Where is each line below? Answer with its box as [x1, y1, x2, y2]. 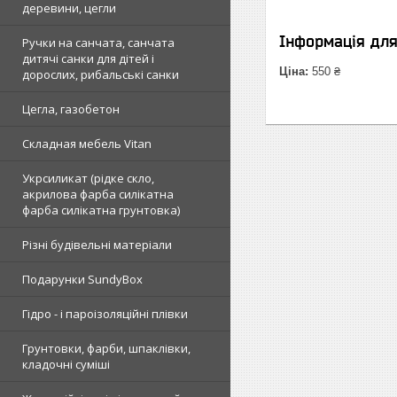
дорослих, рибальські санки [22, 66, 179, 82]
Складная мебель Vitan [22, 136, 152, 152]
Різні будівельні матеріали [22, 237, 172, 253]
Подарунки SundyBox [22, 271, 143, 287]
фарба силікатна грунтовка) [22, 202, 180, 218]
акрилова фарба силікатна [22, 186, 174, 202]
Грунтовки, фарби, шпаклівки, [22, 340, 191, 356]
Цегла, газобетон [22, 101, 120, 117]
